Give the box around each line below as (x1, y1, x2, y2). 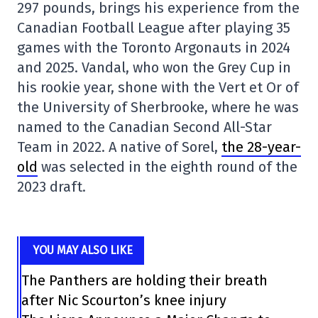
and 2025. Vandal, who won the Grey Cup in (17, 59, 291, 76)
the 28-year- (221, 138, 301, 155)
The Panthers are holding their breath (21, 272, 268, 289)
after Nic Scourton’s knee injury (21, 292, 227, 309)
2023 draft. (17, 178, 86, 195)
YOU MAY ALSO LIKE (33, 243, 133, 257)
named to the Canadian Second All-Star (17, 119, 272, 136)
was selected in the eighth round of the (38, 158, 297, 175)
